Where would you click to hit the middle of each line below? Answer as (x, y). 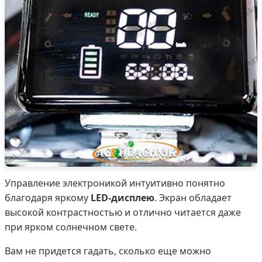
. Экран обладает (193, 197)
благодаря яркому (48, 197)
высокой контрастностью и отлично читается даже (123, 212)
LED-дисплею (123, 197)
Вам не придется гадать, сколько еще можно (108, 251)
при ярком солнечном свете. (71, 227)
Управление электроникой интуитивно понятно (115, 183)
